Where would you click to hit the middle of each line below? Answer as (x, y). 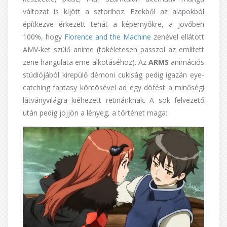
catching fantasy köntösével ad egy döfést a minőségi (113, 87)
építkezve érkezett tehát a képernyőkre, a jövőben (113, 24)
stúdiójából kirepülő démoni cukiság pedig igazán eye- (113, 75)
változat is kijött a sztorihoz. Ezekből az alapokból (113, 11)
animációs (186, 62)
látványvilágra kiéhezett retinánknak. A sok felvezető (113, 100)
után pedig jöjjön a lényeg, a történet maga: (95, 113)
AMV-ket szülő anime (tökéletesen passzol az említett (113, 49)
